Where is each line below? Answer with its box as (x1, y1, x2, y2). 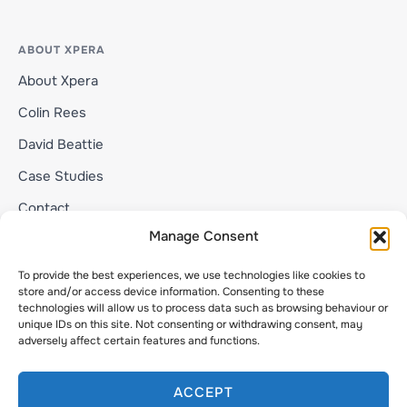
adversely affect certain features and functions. (18, 333, 260, 348)
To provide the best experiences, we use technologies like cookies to (18, 268, 365, 283)
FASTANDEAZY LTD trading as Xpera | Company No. (52, 326, 355, 343)
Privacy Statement (27, 277, 138, 294)
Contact (18, 199, 70, 218)
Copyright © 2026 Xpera (131, 297, 276, 314)
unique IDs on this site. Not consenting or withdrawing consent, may (18, 317, 362, 332)
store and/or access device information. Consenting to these (18, 284, 324, 299)
